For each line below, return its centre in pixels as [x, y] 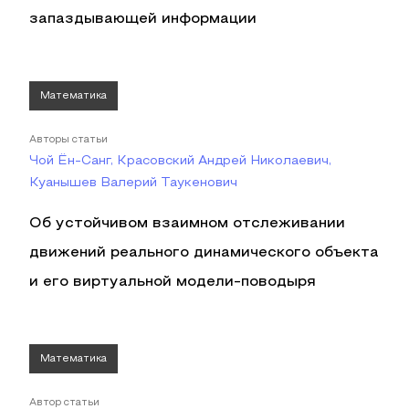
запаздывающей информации [143, 19]
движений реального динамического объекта [204, 253]
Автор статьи [64, 403]
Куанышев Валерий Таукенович [133, 183]
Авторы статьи [68, 140]
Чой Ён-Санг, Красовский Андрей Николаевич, [180, 161]
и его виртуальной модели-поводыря [173, 282]
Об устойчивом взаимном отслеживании [187, 224]
